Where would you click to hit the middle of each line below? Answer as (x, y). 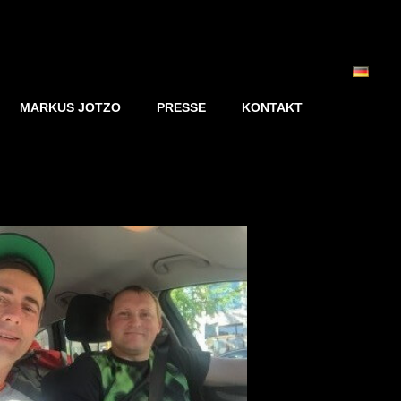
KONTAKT (272, 107)
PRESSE (181, 107)
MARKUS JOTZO (70, 107)
